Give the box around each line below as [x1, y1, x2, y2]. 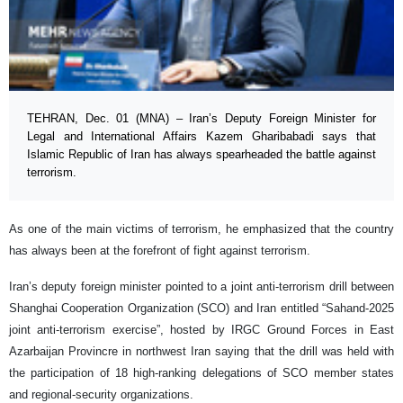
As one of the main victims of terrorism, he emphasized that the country [9, 221, 394, 236]
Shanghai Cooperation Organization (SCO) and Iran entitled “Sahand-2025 [9, 300, 394, 315]
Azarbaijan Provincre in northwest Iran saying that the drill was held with [9, 344, 394, 358]
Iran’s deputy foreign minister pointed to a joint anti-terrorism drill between [9, 279, 394, 293]
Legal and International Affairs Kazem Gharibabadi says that [27, 129, 376, 143]
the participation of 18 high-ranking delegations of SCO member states [9, 365, 394, 380]
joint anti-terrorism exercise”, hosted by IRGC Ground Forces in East [9, 322, 394, 336]
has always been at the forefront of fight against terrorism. [9, 243, 310, 257]
